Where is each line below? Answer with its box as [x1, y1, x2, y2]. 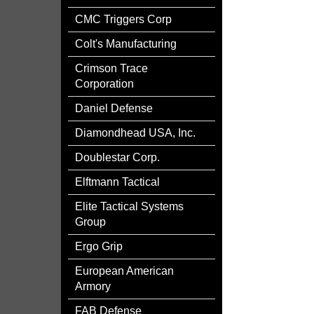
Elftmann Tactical [75, 176, 160, 188]
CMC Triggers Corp [75, 13, 172, 25]
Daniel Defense [75, 102, 153, 114]
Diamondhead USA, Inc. [75, 127, 196, 139]
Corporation [75, 78, 134, 90]
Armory [75, 280, 111, 292]
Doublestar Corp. [75, 151, 160, 163]
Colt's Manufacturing [75, 38, 177, 50]
